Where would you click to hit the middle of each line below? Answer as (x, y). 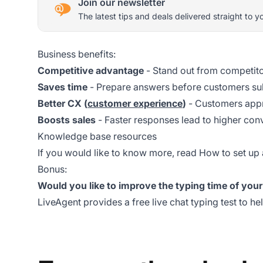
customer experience (135, 104)
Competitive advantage (91, 71)
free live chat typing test (184, 202)
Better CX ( (63, 104)
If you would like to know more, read (118, 153)
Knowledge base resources (97, 136)
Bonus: (52, 169)
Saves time (63, 87)
